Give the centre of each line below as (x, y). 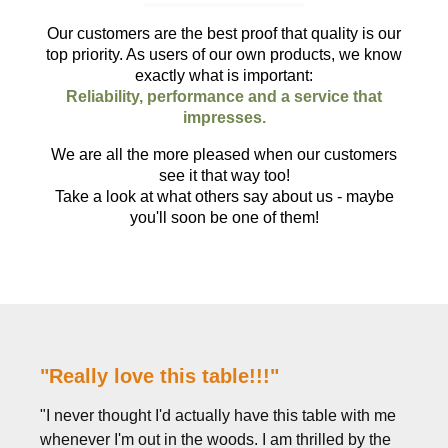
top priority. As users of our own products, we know (224, 54)
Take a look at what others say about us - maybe (224, 196)
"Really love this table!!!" (159, 375)
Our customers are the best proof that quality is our (224, 33)
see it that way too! (224, 175)
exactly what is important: (224, 75)
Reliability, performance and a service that (224, 96)
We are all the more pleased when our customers (224, 154)
